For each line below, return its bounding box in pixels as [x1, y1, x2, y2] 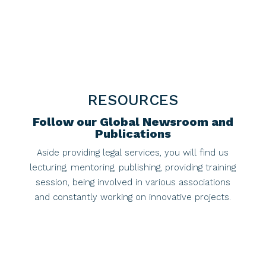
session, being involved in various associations [35, 177, 230, 188]
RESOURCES [87, 91, 178, 109]
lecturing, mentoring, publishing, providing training [30, 162, 236, 173]
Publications [94, 126, 171, 141]
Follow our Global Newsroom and [32, 115, 233, 129]
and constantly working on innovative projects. [34, 192, 232, 202]
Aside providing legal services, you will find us [37, 147, 229, 158]
